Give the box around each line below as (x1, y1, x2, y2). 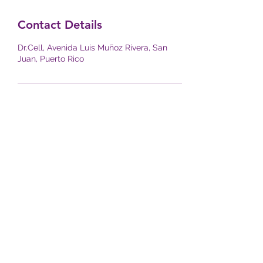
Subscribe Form (46, 174, 141, 189)
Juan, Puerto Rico (18, 54, 84, 63)
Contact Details (18, 18, 102, 32)
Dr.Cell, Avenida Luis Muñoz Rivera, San (18, 43, 167, 52)
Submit (76, 224, 112, 237)
